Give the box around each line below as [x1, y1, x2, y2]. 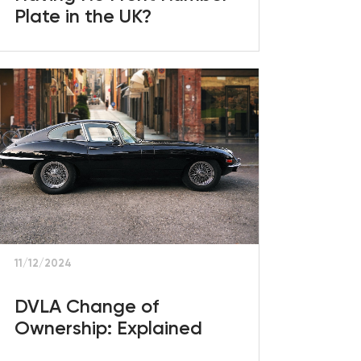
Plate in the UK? [14, 5, 151, 28]
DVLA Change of [14, 295, 159, 317]
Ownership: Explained [14, 317, 202, 339]
